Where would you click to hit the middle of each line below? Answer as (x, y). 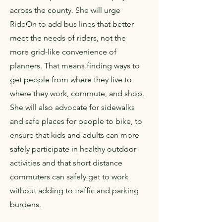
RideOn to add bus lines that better (72, 24)
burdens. (26, 204)
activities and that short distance (66, 163)
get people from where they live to (71, 80)
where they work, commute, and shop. (77, 93)
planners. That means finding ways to (75, 66)
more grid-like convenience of (63, 52)
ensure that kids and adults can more (75, 135)
